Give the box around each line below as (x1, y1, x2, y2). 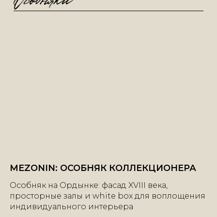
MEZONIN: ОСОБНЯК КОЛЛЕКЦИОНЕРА (10, 163, 196, 174)
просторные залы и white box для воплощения (10, 191, 205, 201)
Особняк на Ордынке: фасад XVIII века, (10, 181, 168, 190)
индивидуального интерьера (10, 202, 133, 212)
